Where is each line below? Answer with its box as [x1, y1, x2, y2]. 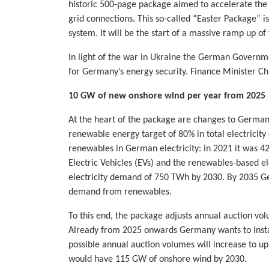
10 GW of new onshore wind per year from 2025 [68, 91, 265, 101]
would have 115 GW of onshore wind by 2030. [68, 255, 247, 265]
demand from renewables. [68, 187, 172, 198]
